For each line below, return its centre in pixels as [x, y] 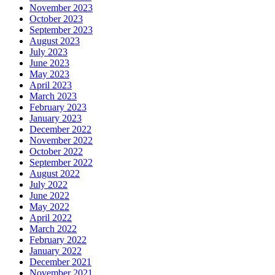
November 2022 [61, 140]
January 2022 [56, 250]
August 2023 [55, 41]
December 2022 [60, 129]
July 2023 [48, 52]
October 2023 [56, 18]
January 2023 [56, 118]
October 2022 [56, 151]
